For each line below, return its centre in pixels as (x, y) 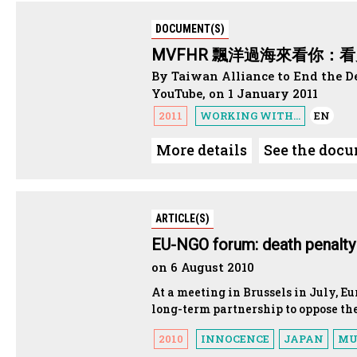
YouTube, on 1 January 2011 (235, 93)
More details (202, 149)
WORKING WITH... (250, 115)
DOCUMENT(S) (190, 28)
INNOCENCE (235, 338)
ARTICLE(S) (182, 218)
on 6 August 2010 (203, 267)
